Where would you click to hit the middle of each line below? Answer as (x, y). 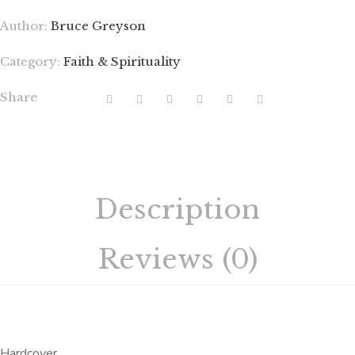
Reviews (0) (177, 260)
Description (177, 210)
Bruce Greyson (98, 26)
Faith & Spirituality (122, 62)
